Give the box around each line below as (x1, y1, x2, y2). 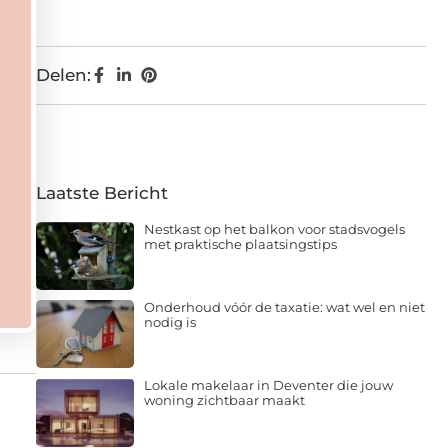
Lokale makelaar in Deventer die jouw (143, 373, 393, 390)
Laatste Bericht (36, 178, 168, 199)
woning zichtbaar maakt (143, 388, 305, 405)
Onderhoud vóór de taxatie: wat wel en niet (143, 295, 425, 312)
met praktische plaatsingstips (143, 231, 337, 248)
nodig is (143, 310, 196, 327)
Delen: (36, 60, 91, 81)
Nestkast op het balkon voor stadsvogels (143, 216, 405, 233)
